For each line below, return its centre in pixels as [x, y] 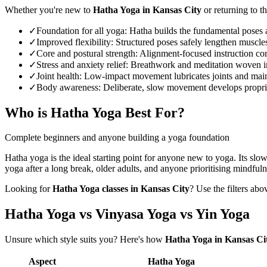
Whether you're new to [49, 10]
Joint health [58, 76]
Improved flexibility [74, 42]
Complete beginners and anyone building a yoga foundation [117, 138]
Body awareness [67, 87]
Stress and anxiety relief [81, 64]
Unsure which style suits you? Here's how [85, 240]
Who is [28, 112]
